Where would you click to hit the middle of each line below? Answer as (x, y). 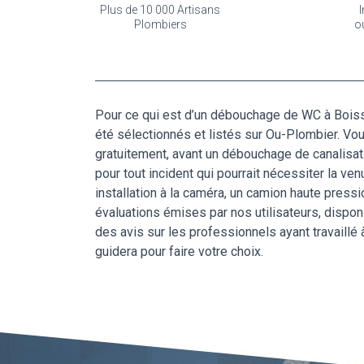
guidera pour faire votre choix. (179, 251)
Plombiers (160, 24)
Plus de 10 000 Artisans (160, 10)
